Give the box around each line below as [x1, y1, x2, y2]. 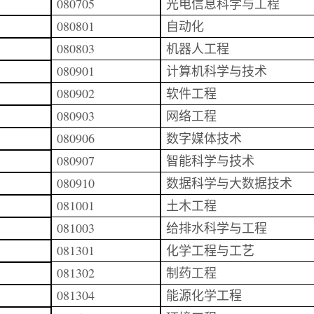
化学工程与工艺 [166, 242, 254, 259]
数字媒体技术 [166, 130, 242, 146]
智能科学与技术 [166, 152, 254, 169]
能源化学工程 [166, 287, 242, 303]
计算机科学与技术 [166, 62, 267, 79]
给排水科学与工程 [166, 219, 267, 236]
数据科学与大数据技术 [166, 175, 292, 191]
